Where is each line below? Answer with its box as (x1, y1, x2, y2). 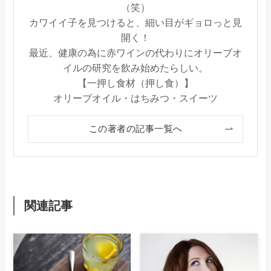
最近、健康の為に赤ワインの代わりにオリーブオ (29, 47, 242, 58)
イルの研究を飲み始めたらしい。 (63, 62, 208, 73)
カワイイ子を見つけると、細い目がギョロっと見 (29, 16, 242, 28)
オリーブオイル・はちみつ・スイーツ (53, 92, 218, 103)
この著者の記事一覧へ (88, 124, 183, 134)
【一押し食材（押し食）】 (77, 77, 194, 88)
